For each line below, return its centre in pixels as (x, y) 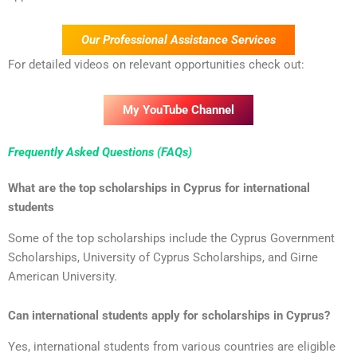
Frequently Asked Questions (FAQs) (100, 152)
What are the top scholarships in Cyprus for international (159, 188)
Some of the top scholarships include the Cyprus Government (171, 238)
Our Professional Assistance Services (178, 40)
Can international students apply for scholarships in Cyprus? (169, 316)
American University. (63, 276)
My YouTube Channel (178, 110)
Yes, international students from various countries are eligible (172, 346)
